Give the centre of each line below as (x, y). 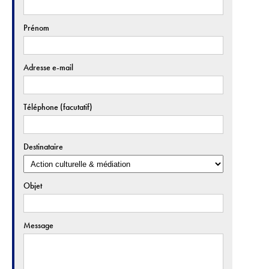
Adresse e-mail (48, 68)
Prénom (36, 28)
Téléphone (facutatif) (58, 107)
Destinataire (43, 147)
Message (38, 225)
